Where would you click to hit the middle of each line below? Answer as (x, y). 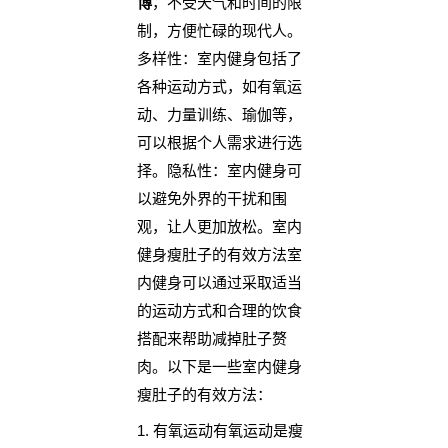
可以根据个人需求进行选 (219, 143)
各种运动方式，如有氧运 (219, 87)
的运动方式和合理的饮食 (219, 311)
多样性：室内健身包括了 (219, 59)
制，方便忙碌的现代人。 (219, 31)
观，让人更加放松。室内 (219, 227)
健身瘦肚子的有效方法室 (219, 255)
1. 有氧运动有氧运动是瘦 (219, 431)
